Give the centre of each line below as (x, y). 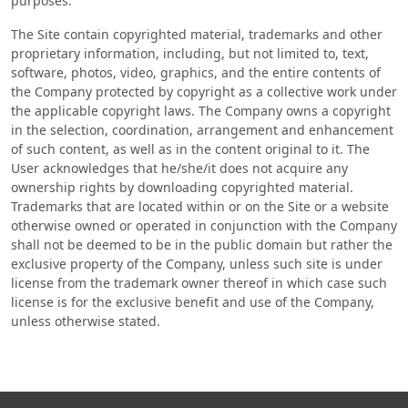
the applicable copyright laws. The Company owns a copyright (201, 111)
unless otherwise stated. (86, 321)
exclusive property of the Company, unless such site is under (197, 264)
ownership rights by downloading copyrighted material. (182, 187)
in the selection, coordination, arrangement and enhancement (202, 130)
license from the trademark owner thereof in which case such (199, 283)
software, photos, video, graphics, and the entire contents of (196, 72)
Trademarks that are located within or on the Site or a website (200, 206)
